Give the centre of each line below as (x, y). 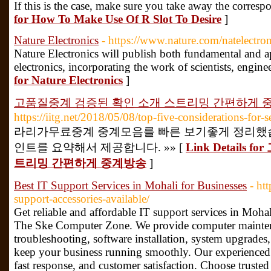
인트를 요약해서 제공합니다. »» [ (100, 147)
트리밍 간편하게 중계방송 (80, 163)
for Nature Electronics (68, 80)
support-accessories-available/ (82, 199)
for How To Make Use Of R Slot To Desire (118, 19)
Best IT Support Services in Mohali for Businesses (130, 185)
